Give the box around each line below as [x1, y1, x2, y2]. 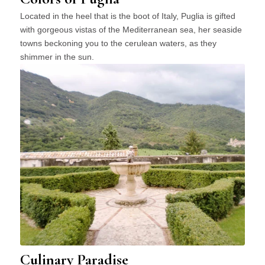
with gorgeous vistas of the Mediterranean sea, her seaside [20, 24, 242, 34]
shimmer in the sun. [20, 51, 94, 62]
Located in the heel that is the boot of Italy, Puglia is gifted [20, 11, 235, 21]
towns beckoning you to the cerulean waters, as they [20, 38, 216, 48]
